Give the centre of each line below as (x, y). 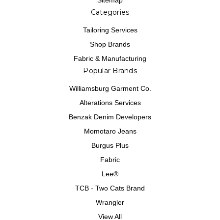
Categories (110, 13)
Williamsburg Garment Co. (110, 88)
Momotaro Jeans (110, 131)
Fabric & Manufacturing (110, 58)
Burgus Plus (110, 145)
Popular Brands (110, 70)
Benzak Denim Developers (110, 117)
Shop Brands (110, 44)
